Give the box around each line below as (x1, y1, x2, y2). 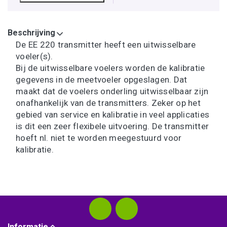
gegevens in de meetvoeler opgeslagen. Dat (16, 74, 187, 85)
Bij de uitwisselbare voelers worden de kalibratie (16, 63, 205, 73)
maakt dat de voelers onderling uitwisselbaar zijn (16, 86, 209, 97)
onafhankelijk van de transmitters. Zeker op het (16, 98, 201, 108)
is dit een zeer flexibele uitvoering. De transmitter (16, 121, 209, 132)
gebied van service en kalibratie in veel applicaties (16, 109, 209, 120)
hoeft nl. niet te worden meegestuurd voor (16, 133, 182, 143)
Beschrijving (8, 28, 55, 38)
